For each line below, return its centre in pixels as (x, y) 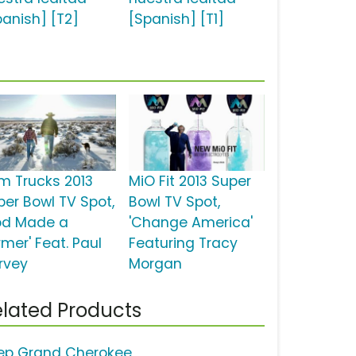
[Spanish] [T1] (176, 19)
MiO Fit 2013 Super (190, 182)
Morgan (155, 264)
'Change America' (190, 223)
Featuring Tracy (183, 244)
